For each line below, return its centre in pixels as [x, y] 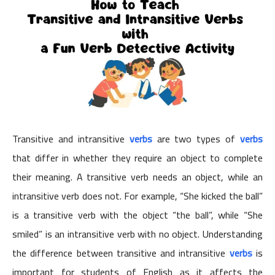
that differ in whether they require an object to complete [137, 158]
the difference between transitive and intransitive [121, 253]
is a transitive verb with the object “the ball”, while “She [137, 215]
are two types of [198, 139]
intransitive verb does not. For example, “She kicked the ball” [137, 196]
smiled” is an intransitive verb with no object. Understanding [137, 234]
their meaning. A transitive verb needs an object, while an [137, 177]
